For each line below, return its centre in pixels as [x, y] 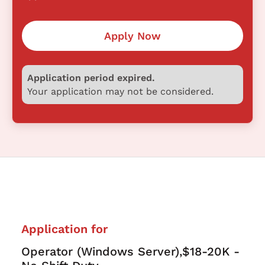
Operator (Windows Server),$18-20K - [130, 252]
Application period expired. [91, 77]
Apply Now [132, 35]
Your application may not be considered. [120, 91]
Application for [64, 229]
